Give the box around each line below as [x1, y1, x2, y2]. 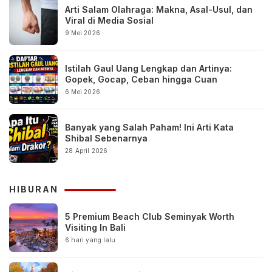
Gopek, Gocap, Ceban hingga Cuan [65, 73, 217, 84]
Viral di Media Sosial [65, 15, 154, 25]
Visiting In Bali [65, 222, 126, 233]
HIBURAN [9, 183, 58, 194]
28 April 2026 [65, 146, 108, 154]
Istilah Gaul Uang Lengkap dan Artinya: [65, 63, 232, 73]
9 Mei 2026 [65, 29, 100, 36]
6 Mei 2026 [65, 87, 100, 95]
